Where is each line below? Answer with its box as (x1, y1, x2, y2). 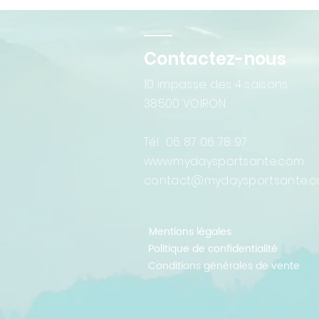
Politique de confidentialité (148, 241, 278, 257)
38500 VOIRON (144, 95, 226, 112)
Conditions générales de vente (148, 258, 300, 274)
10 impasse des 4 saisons (144, 76, 291, 93)
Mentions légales (149, 224, 231, 240)
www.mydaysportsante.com (144, 153, 305, 169)
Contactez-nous (144, 47, 286, 70)
